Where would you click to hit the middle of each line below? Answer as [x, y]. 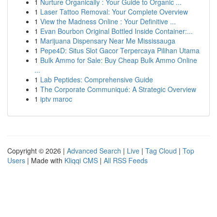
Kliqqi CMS [81, 160]
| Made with [45, 160]
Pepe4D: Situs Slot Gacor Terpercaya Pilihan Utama [120, 50]
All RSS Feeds [126, 160]
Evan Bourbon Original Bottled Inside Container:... [116, 31]
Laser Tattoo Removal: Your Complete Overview [114, 12]
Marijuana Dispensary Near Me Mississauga [108, 41]
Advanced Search [94, 151]
